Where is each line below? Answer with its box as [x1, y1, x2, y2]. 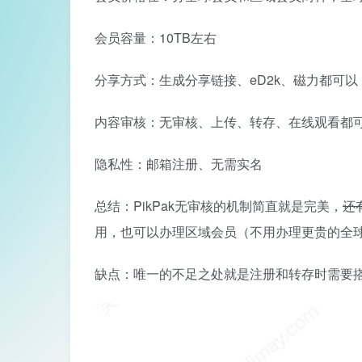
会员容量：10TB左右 [95, 28, 217, 48]
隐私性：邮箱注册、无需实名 [95, 154, 263, 174]
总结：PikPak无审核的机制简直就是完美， [95, 196, 343, 216]
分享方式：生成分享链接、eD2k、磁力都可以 [95, 70, 358, 90]
